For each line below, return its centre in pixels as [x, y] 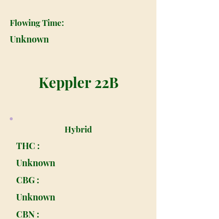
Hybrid [78, 129]
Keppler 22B [78, 82]
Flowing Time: [37, 22]
